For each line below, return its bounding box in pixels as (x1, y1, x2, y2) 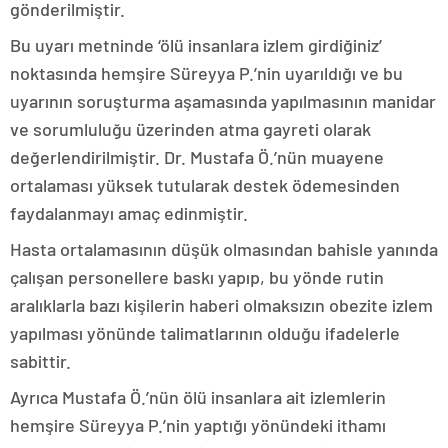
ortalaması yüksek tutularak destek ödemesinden (10, 173, 400, 196)
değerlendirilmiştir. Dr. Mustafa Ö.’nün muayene (10, 145, 384, 168)
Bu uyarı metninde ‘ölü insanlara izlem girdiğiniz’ (10, 33, 382, 56)
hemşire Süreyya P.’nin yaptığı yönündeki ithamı (10, 413, 386, 436)
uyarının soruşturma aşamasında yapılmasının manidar (10, 89, 436, 112)
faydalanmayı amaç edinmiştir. (10, 201, 248, 224)
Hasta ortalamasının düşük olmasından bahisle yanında (10, 237, 438, 260)
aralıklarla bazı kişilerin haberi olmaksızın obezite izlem (10, 293, 433, 316)
